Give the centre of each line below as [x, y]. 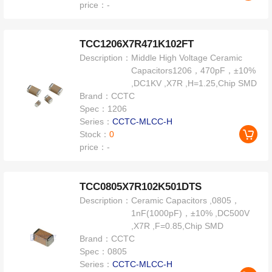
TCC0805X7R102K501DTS [141, 187]
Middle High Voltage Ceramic [187, 58]
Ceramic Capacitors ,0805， [186, 201]
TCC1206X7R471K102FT [137, 44]
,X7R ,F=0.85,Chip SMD [178, 226]
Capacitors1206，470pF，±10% [194, 71]
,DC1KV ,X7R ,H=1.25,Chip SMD [194, 83]
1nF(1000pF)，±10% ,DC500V [191, 213]
